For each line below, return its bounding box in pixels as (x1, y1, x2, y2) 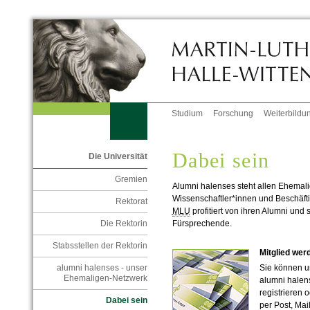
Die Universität (88, 152, 147, 162)
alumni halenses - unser (56, 263, 147, 273)
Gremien (114, 174, 147, 185)
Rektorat (115, 197, 147, 207)
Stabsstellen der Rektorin (52, 241, 147, 251)
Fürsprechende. (172, 219, 232, 229)
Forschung (213, 109, 254, 119)
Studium (172, 109, 203, 119)
